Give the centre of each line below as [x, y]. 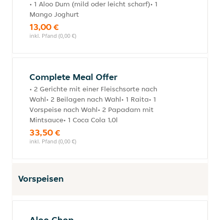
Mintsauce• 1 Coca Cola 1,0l [74, 120]
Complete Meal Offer [73, 77]
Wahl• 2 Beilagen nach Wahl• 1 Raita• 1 [93, 99]
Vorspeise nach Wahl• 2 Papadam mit [92, 110]
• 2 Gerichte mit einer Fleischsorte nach [93, 89]
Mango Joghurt [54, 14]
